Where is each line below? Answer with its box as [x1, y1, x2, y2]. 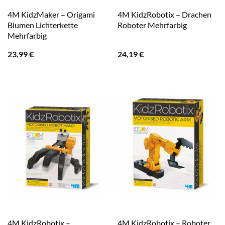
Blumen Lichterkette [7, 20, 78, 30]
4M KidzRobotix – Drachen [117, 9, 211, 19]
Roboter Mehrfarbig [117, 20, 187, 30]
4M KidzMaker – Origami [7, 9, 95, 19]
